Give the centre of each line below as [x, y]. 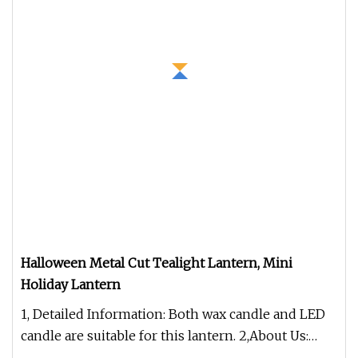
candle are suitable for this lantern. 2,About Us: [165, 336]
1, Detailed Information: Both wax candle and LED [173, 314]
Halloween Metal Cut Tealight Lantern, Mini [157, 263]
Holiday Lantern [71, 284]
